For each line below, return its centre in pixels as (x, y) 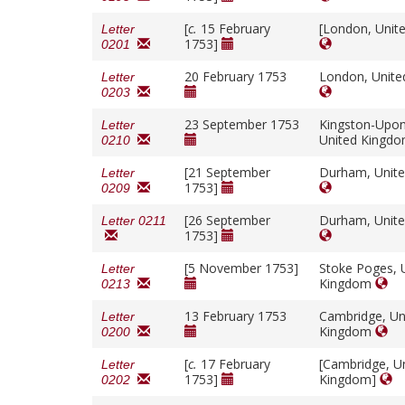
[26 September (227, 221)
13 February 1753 (235, 316)
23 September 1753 (242, 125)
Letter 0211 (134, 221)
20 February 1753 (235, 77)
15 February (234, 29)
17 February (234, 364)
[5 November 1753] (241, 268)
